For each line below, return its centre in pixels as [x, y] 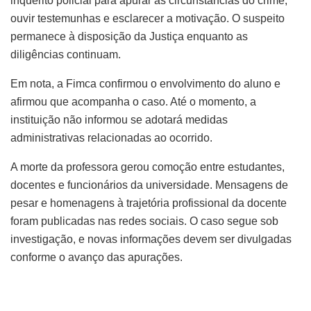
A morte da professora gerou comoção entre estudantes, [148, 167]
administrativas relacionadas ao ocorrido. [111, 137]
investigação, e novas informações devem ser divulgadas [151, 239]
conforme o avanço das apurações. [96, 257]
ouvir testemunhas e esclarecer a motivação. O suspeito [148, 18]
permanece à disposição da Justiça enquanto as [129, 36]
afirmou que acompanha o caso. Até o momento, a [133, 101]
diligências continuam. [66, 54]
